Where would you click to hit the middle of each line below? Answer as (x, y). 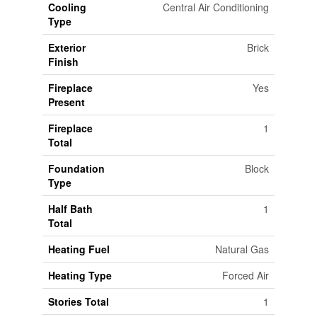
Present (66, 102)
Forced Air (245, 276)
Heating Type (80, 276)
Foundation (76, 169)
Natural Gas (242, 249)
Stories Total (78, 302)
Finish (63, 62)
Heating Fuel (79, 249)
